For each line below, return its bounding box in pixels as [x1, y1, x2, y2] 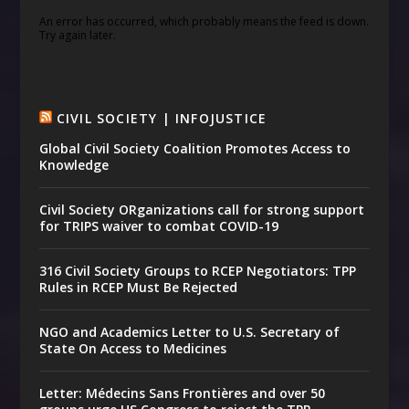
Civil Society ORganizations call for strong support [38, 201, 364, 219]
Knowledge [38, 156, 109, 174]
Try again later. [38, 27, 116, 44]
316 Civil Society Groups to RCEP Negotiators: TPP [38, 262, 356, 280]
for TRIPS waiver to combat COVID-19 [38, 217, 278, 236]
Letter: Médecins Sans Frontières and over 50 [38, 384, 325, 403]
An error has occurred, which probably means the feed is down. [38, 14, 369, 30]
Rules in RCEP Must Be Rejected [38, 278, 237, 297]
